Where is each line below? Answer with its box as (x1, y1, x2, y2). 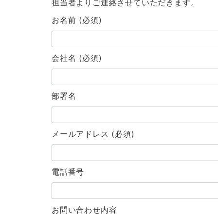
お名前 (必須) (52, 15, 102, 25)
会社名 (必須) (52, 53, 102, 63)
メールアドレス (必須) (52, 129, 135, 139)
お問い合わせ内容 (52, 205, 117, 215)
